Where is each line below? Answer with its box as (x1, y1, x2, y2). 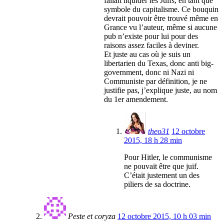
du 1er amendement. (104, 95, 168, 104)
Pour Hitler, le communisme (124, 153, 212, 162)
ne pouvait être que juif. (124, 162, 198, 171)
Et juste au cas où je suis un (104, 50, 190, 59)
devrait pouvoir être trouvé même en (104, 14, 218, 23)
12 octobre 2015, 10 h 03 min (117, 212, 211, 221)
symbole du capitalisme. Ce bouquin (104, 5, 218, 14)
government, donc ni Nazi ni (104, 68, 194, 77)
